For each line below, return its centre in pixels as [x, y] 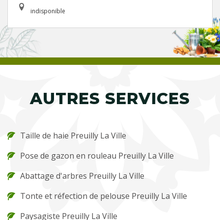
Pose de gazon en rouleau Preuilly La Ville [97, 156]
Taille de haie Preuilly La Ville [73, 136]
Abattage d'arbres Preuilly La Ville [82, 176]
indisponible [48, 11]
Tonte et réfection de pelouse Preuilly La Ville [104, 196]
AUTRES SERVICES [110, 99]
